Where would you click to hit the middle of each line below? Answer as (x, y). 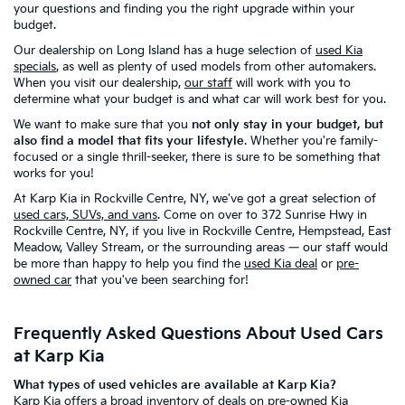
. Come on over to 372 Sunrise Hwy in (262, 215)
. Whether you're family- (311, 141)
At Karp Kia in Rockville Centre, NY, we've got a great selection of (195, 198)
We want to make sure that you (103, 124)
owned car (42, 280)
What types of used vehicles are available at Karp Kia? (175, 385)
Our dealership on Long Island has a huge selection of (165, 50)
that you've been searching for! (164, 280)
